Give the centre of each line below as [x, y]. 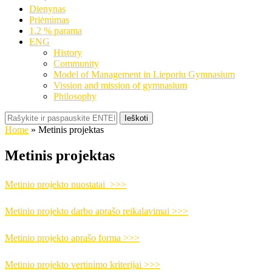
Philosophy [75, 96]
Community [76, 63]
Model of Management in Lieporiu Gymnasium [144, 74]
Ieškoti [136, 118]
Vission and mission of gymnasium [120, 85]
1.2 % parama [56, 31]
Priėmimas [49, 20]
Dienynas [47, 9]
